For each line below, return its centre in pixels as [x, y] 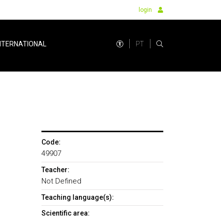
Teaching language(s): [77, 197]
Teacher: [55, 170]
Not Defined [61, 181]
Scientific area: [65, 213]
